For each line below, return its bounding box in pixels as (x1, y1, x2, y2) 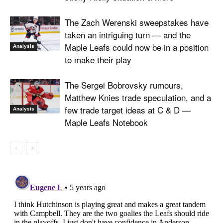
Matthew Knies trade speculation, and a (65, 91, 211, 104)
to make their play (65, 53, 131, 66)
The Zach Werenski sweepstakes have (65, 16, 209, 28)
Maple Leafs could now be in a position (65, 41, 209, 53)
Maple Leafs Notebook (65, 116, 148, 128)
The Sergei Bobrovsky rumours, (65, 79, 183, 91)
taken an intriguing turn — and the (65, 28, 191, 41)
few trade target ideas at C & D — (65, 104, 191, 116)
